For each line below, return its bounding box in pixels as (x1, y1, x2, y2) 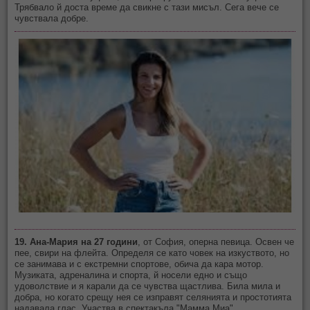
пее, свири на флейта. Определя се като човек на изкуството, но (15, 247, 290, 258)
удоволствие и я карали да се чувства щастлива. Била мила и (15, 280, 281, 291)
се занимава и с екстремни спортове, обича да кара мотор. (15, 258, 264, 269)
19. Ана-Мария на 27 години (15, 236, 138, 247)
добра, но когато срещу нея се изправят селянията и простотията (15, 291, 292, 302)
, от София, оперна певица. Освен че (138, 236, 295, 247)
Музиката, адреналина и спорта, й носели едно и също (15, 269, 248, 280)
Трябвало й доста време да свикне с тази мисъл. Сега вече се (15, 2, 280, 13)
